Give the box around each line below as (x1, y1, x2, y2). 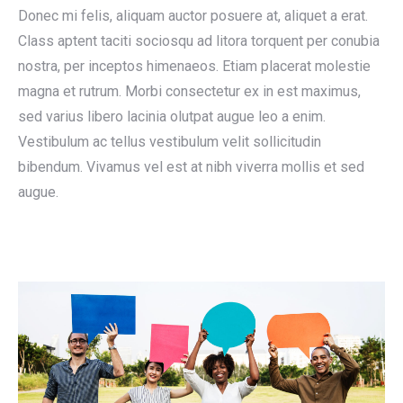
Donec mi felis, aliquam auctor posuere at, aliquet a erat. (18, 7, 368, 24)
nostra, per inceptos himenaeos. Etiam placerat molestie (18, 58, 371, 75)
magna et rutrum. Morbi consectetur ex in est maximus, (18, 83, 361, 100)
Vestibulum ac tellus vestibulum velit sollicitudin (18, 133, 321, 150)
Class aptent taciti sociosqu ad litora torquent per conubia (18, 32, 380, 49)
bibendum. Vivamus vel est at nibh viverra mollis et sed (18, 158, 364, 175)
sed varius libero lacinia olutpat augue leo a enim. (18, 108, 326, 125)
